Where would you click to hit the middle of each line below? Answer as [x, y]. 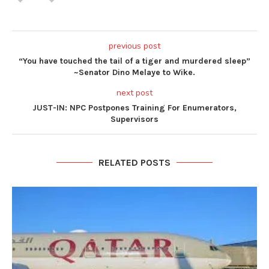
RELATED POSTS [134, 163]
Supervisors [134, 119]
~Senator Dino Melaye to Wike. [134, 73]
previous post [134, 46]
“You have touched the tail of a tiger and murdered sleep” [134, 61]
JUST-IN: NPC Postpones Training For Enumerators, [134, 108]
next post [134, 93]
